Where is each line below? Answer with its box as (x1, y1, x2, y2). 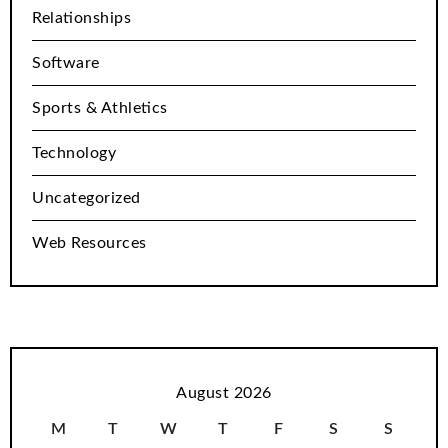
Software (32, 55, 100, 72)
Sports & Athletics (32, 100, 168, 117)
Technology (32, 145, 116, 162)
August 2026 (176, 385, 272, 402)
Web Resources (32, 235, 147, 252)
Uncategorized (32, 190, 141, 207)
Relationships (32, 10, 131, 27)
